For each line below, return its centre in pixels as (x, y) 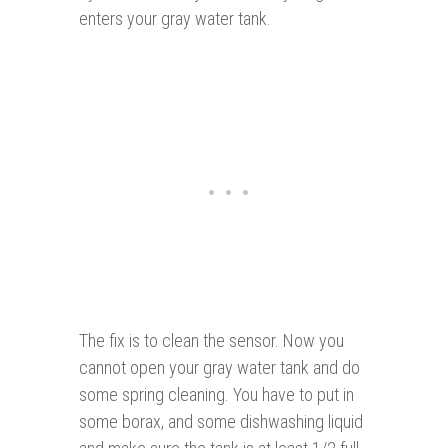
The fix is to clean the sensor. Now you (211, 341)
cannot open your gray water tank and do (219, 368)
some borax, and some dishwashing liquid (221, 422)
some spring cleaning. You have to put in (216, 395)
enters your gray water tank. (175, 19)
